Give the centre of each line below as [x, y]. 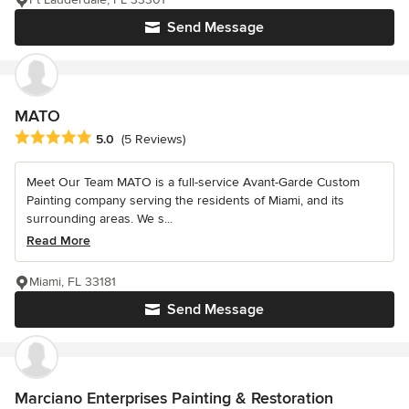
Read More [58, 240]
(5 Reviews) [153, 139]
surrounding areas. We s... [100, 218]
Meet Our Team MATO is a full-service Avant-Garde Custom [193, 182]
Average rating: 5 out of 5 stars [111, 137]
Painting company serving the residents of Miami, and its [185, 200]
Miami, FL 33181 [73, 281]
